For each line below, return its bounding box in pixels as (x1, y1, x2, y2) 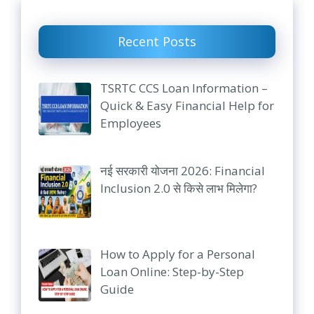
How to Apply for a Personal (100, 245, 255, 262)
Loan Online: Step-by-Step (100, 263, 244, 280)
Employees (100, 114, 161, 131)
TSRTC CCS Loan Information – (100, 79, 268, 96)
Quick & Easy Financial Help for (100, 97, 274, 114)
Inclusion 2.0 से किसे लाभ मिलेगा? (100, 180, 257, 197)
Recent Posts (118, 32, 196, 50)
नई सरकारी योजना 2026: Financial (100, 163, 265, 179)
